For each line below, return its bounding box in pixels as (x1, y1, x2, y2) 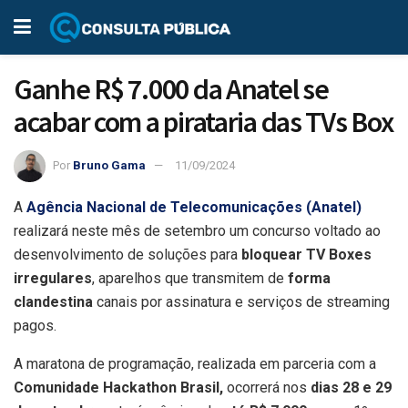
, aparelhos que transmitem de (92, 269, 288, 287)
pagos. (14, 316, 56, 334)
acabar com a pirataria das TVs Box (14, 104, 393, 140)
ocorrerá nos (223, 378, 311, 396)
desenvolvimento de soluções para (14, 245, 241, 263)
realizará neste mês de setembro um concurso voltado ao (14, 221, 381, 240)
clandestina (14, 292, 93, 311)
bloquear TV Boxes (241, 245, 372, 263)
